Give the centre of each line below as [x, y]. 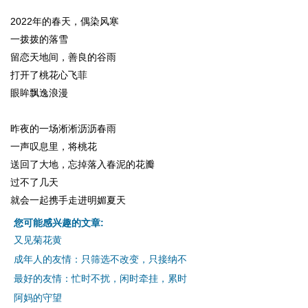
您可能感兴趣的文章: [59, 223]
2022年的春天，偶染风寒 [65, 21]
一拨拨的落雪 [39, 39]
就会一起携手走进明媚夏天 [68, 200]
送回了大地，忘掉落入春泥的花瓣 [82, 164]
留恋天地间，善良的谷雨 [63, 57]
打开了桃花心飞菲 [49, 75]
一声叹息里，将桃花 [54, 146]
